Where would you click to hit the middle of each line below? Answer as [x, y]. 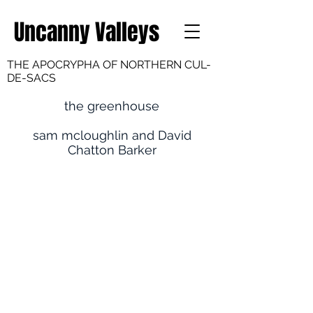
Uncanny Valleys [87, 32]
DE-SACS [31, 78]
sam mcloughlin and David [112, 135]
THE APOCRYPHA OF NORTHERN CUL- [109, 65]
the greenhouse [112, 106]
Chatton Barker [112, 150]
